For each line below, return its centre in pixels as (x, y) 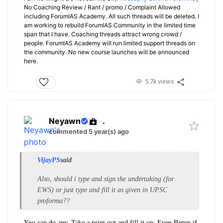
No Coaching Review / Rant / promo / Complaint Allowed (102, 7)
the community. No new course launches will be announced (107, 52)
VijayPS (49, 160)
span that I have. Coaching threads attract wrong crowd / (103, 34)
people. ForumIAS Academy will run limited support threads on (110, 43)
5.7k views (159, 82)
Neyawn (65, 121)
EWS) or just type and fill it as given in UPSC (102, 190)
